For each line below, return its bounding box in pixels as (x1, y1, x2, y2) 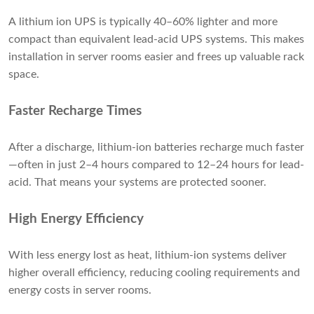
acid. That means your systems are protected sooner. (8, 177, 266, 189)
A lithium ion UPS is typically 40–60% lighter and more (8, 16, 278, 28)
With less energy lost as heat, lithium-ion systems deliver (8, 250, 287, 261)
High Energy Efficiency (8, 212, 144, 226)
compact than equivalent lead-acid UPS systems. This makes (8, 34, 304, 46)
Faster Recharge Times (8, 104, 142, 118)
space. (8, 69, 39, 81)
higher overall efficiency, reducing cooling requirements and (8, 267, 300, 279)
